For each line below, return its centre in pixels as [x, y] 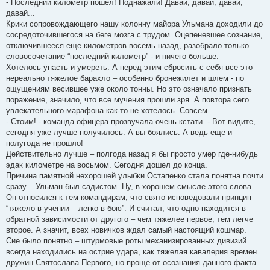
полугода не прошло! [45, 143]
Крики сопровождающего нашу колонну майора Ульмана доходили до [134, 24]
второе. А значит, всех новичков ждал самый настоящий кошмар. [126, 230]
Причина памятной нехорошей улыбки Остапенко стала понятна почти [135, 176]
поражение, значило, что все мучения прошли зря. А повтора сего [127, 100]
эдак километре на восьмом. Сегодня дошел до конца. [107, 165]
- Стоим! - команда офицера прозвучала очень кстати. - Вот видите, [131, 122]
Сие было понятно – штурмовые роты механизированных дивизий [126, 241]
